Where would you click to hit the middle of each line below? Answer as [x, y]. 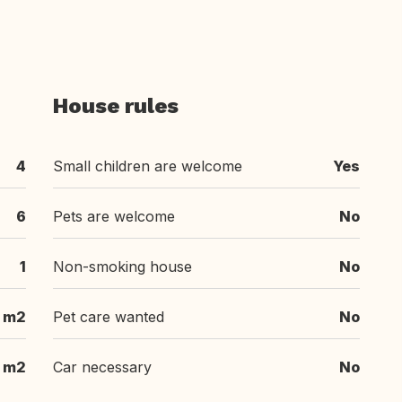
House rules [116, 106]
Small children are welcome [148, 166]
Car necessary [102, 367]
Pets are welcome [114, 216]
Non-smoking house [122, 267]
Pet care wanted [109, 317]
